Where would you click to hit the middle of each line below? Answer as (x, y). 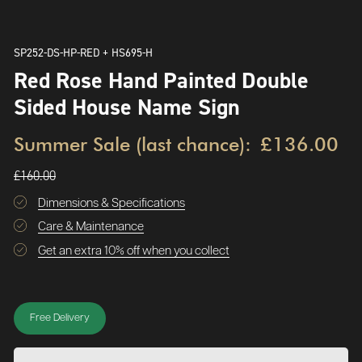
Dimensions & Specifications (112, 203)
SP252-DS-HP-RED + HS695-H (83, 52)
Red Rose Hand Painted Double (161, 80)
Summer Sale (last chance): (133, 144)
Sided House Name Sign (127, 106)
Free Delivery (60, 318)
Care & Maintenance (91, 226)
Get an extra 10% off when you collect (134, 250)
